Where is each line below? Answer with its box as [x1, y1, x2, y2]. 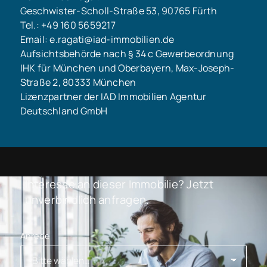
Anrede [20, 229, 50, 241]
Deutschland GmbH [20, 104, 108, 117]
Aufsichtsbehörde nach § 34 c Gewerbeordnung [20, 46, 234, 60]
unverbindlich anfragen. [24, 192, 150, 208]
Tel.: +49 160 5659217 [20, 18, 116, 32]
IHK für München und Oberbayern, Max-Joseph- [20, 61, 235, 74]
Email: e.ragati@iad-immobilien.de [20, 32, 174, 46]
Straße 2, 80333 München [20, 75, 136, 89]
